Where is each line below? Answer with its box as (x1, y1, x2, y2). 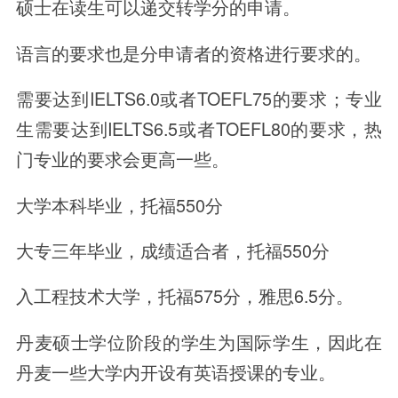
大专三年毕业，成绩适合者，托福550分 (15, 237, 330, 264)
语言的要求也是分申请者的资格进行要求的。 (15, 39, 371, 66)
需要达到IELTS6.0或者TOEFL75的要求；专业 (15, 85, 383, 112)
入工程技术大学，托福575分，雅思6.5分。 (15, 283, 354, 309)
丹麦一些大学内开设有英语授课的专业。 (15, 358, 336, 385)
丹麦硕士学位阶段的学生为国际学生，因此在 (15, 328, 383, 354)
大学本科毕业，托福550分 (15, 191, 223, 218)
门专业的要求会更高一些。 (15, 146, 229, 172)
